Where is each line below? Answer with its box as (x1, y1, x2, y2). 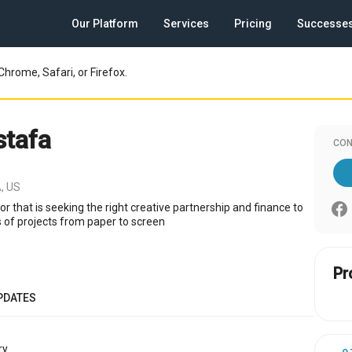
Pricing (234, 17, 272, 30)
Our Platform (71, 17, 138, 30)
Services (163, 17, 209, 30)
